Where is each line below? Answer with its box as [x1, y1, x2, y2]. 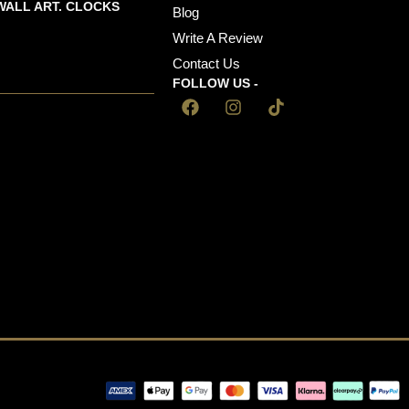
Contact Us [173, 56, 241, 72]
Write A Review [173, 30, 264, 47]
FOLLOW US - [173, 76, 259, 91]
